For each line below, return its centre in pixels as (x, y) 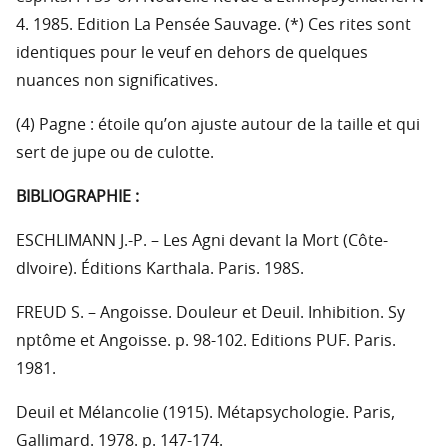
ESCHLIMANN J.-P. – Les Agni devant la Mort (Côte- (202, 241)
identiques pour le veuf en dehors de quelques (192, 53)
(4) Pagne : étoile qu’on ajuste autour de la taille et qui (218, 125)
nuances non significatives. (117, 81)
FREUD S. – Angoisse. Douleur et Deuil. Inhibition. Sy (210, 313)
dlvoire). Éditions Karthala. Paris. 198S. (160, 269)
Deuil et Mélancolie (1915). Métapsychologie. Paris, (205, 413)
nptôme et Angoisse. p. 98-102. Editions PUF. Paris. (206, 341)
